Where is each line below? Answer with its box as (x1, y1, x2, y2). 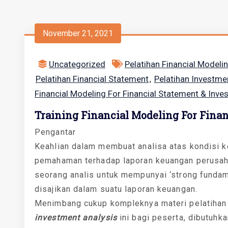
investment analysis (35, 213, 117, 222)
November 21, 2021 (43, 28, 113, 38)
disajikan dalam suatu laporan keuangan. (35, 184, 197, 194)
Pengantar (35, 127, 76, 137)
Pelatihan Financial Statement (36, 74, 149, 84)
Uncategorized (49, 59, 105, 69)
